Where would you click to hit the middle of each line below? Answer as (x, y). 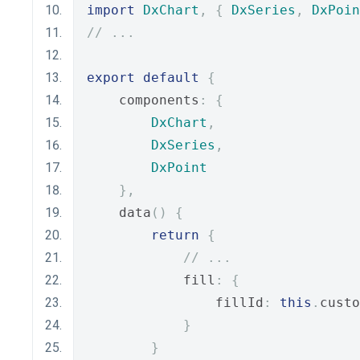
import (111, 10)
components (143, 100)
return (175, 235)
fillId (175, 303)
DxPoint (179, 168)
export (111, 78)
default (171, 78)
